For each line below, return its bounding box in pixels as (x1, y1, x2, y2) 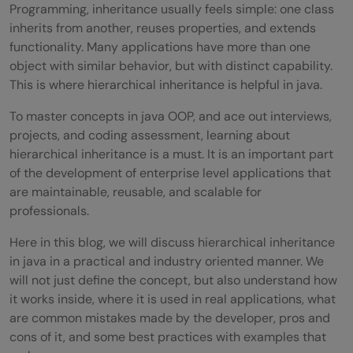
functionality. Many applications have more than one (9, 38, 310, 55)
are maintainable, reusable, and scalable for (9, 183, 262, 200)
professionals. (9, 202, 89, 219)
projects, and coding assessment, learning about (9, 126, 290, 143)
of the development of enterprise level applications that (9, 164, 331, 181)
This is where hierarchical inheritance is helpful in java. (9, 76, 322, 93)
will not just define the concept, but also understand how (9, 271, 337, 288)
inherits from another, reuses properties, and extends (9, 19, 316, 36)
